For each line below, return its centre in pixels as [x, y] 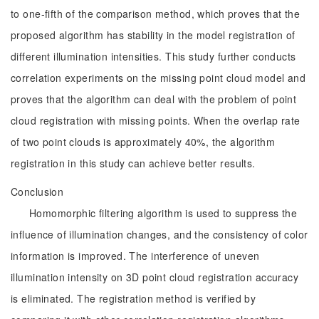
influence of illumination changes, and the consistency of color [159, 234]
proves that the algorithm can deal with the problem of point [154, 99]
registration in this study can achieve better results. [133, 163]
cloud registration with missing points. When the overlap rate [156, 120]
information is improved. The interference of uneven [135, 256]
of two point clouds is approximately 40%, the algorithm [143, 142]
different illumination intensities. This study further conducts [153, 56]
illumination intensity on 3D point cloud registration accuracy [155, 277]
